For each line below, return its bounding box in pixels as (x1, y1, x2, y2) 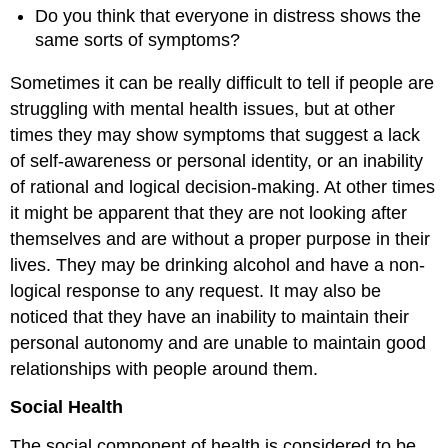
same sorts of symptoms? (35, 30, 241, 51)
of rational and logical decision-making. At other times (10, 176, 436, 197)
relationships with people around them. (10, 358, 319, 379)
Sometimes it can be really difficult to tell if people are (10, 72, 435, 93)
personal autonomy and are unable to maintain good (10, 332, 427, 353)
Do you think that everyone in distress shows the (35, 6, 422, 27)
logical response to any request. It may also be (10, 280, 382, 301)
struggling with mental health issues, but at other (10, 98, 396, 119)
